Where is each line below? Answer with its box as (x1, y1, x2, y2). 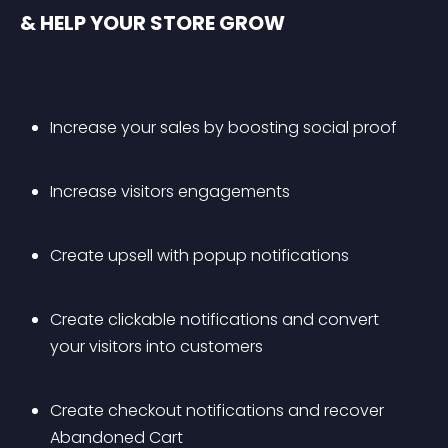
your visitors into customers (50, 335, 263, 358)
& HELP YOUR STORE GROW (20, 9, 285, 37)
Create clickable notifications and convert (50, 308, 383, 331)
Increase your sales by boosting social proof (50, 116, 397, 139)
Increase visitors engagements (50, 180, 290, 203)
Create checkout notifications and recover (50, 399, 388, 422)
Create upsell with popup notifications (50, 244, 349, 267)
